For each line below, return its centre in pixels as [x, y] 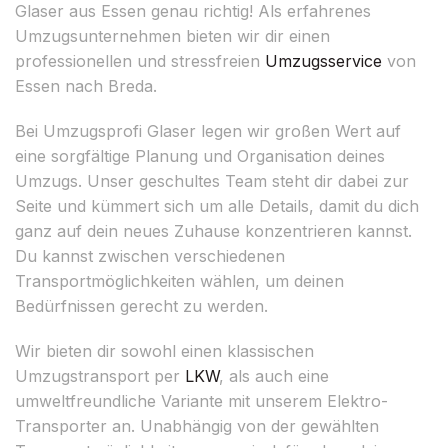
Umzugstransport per [100, 375]
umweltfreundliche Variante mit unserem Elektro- [201, 400]
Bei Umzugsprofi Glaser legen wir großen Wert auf [208, 130]
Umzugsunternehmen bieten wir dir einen [172, 35]
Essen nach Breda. [86, 85]
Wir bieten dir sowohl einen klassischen [164, 350]
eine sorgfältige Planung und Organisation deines [200, 155]
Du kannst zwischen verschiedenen [150, 255]
